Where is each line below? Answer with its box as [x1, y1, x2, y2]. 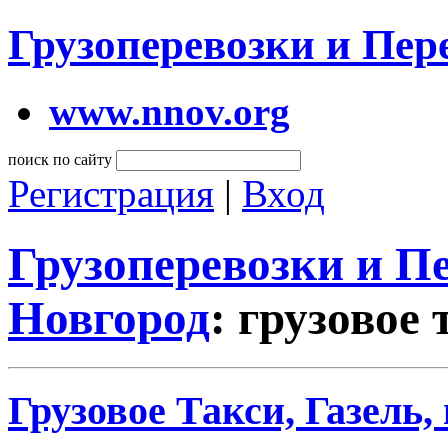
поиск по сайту [8, 150, 112, 168]
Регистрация [8, 171, 214, 215]
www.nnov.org [49, 89, 290, 133]
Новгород [8, 292, 210, 345]
